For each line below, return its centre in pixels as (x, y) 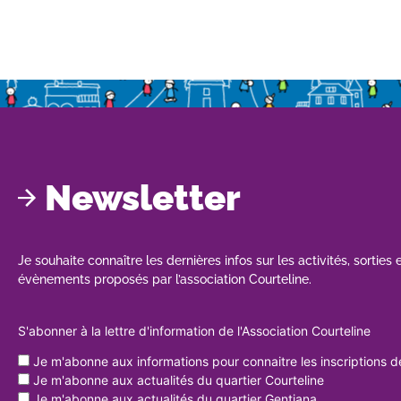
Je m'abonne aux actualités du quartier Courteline (177, 380)
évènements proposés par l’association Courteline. (165, 279)
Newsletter (143, 197)
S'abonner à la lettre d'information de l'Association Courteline (194, 330)
